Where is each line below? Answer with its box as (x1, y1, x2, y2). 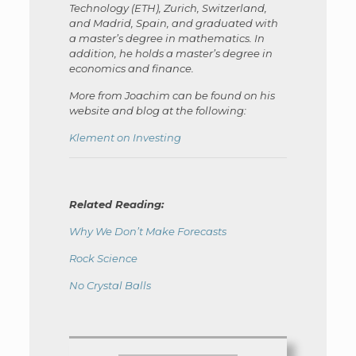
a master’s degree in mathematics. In (68, 31, 265, 44)
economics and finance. (68, 61, 194, 75)
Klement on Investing (68, 130, 181, 144)
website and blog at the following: (68, 103, 246, 117)
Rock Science (68, 251, 137, 265)
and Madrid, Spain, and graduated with (68, 16, 278, 29)
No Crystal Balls (68, 278, 151, 292)
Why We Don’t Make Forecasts (68, 224, 226, 238)
